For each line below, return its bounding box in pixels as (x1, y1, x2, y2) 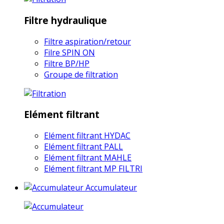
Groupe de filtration (44, 68, 118, 80)
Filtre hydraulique (24, 13, 107, 26)
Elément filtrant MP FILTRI (44, 163, 142, 174)
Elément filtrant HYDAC (44, 130, 130, 141)
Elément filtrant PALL (44, 141, 123, 152)
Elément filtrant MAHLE (44, 152, 131, 163)
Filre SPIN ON (44, 46, 95, 58)
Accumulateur (85, 182, 137, 193)
